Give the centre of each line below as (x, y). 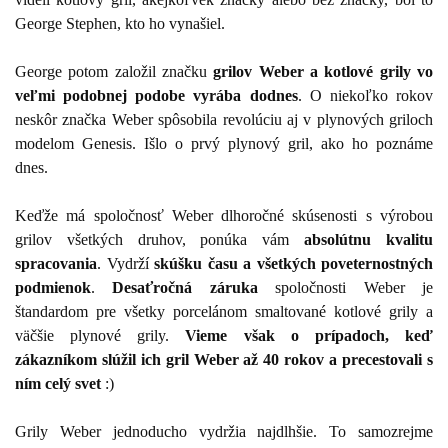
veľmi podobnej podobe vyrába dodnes (156, 95)
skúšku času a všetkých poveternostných (293, 263)
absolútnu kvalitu (369, 239)
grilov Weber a (266, 71)
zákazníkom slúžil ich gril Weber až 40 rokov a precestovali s (224, 359)
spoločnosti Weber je (345, 287)
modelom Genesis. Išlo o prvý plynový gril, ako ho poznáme (224, 143)
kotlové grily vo (379, 71)
